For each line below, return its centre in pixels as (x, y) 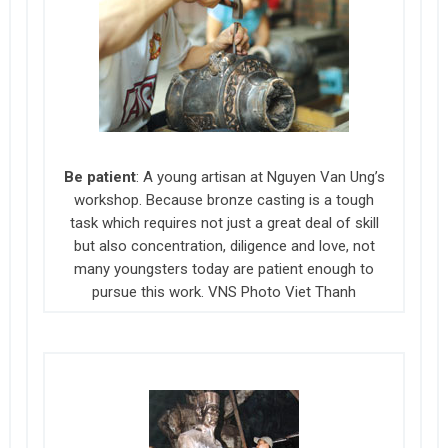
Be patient (99, 176)
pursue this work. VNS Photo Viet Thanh (224, 291)
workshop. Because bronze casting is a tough (224, 199)
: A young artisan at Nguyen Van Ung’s (260, 176)
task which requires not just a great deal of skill (224, 222)
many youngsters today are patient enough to (224, 268)
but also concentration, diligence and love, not (224, 245)
